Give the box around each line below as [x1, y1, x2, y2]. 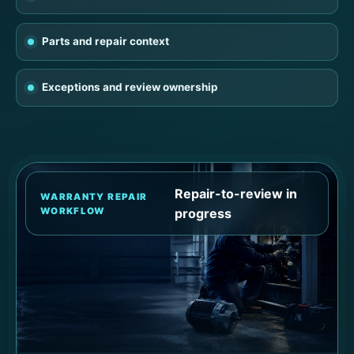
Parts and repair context [42, 35, 169, 48]
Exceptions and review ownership [42, 81, 218, 94]
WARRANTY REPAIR [40, 190, 148, 202]
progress [174, 205, 232, 221]
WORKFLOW [40, 205, 106, 217]
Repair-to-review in [174, 185, 297, 201]
